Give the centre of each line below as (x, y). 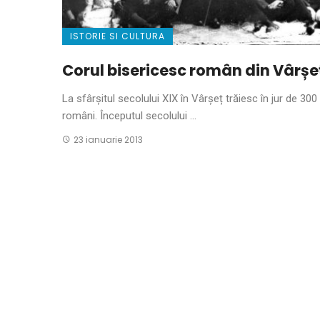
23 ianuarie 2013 (108, 139)
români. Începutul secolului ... (129, 115)
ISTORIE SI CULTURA (117, 36)
